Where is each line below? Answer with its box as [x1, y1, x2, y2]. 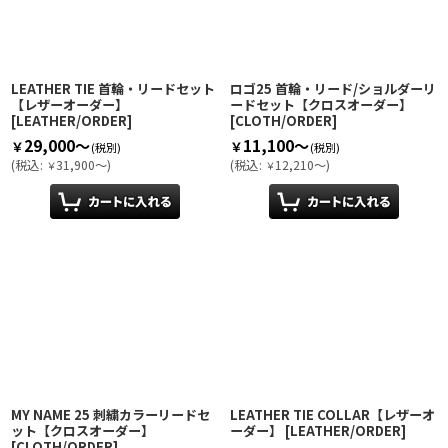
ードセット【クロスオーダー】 [230, 95, 412, 115]
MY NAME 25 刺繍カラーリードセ [11, 405, 210, 425]
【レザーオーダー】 [11, 95, 128, 115]
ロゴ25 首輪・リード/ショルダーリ [230, 79, 436, 99]
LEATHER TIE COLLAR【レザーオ [230, 405, 435, 425]
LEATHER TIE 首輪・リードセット [11, 79, 215, 99]
